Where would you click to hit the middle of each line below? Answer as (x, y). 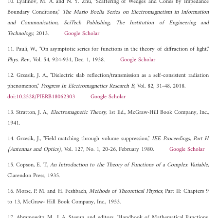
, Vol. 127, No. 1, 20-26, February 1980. (115, 150)
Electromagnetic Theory (78, 113)
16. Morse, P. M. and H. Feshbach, (48, 192)
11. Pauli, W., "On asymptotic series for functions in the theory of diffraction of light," (108, 50)
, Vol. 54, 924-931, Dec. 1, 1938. (75, 60)
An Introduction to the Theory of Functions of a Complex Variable (129, 165)
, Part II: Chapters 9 (186, 192)
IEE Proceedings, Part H (180, 139)
